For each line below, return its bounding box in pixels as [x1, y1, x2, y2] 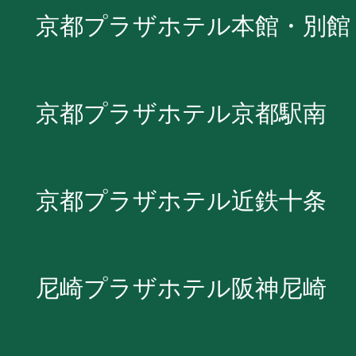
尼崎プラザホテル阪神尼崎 [36, 274, 327, 301]
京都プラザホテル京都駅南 [36, 99, 327, 126]
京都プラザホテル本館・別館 [36, 12, 350, 39]
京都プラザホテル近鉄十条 [36, 187, 327, 214]
